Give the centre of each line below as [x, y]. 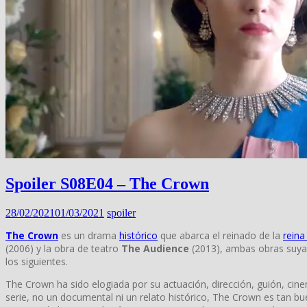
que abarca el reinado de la [220, 235]
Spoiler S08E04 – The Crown [107, 183]
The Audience [155, 248]
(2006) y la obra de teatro [63, 248]
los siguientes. [37, 261]
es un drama [89, 235]
